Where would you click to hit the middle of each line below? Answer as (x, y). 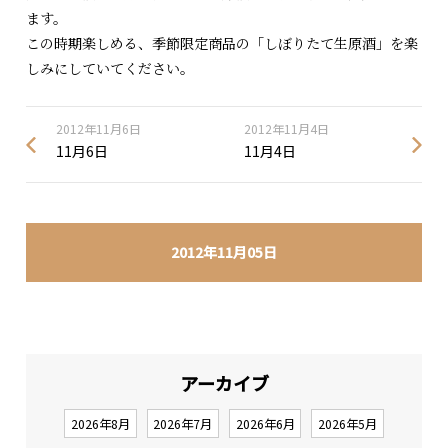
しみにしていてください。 (110, 67)
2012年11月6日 (99, 129)
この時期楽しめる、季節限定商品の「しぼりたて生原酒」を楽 (222, 42)
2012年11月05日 (224, 252)
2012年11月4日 (286, 129)
